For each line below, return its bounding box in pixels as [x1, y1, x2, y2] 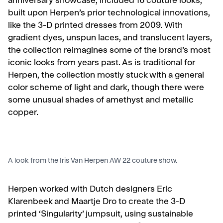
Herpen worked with [8, 185, 88, 194]
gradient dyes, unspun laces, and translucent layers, [8, 34, 212, 43]
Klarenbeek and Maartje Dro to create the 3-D [8, 198, 185, 207]
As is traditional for [122, 59, 195, 68]
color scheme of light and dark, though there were [8, 84, 204, 93]
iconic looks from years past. [8, 59, 122, 68]
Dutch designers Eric [88, 185, 172, 194]
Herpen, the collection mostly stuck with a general [8, 71, 204, 80]
